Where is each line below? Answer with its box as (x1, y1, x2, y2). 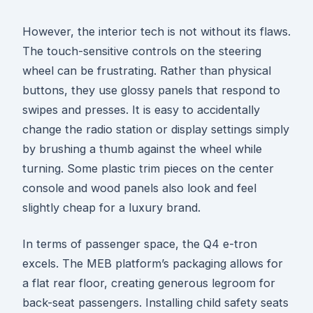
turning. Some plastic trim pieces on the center (22, 161, 274, 176)
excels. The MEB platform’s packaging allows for (22, 256, 283, 271)
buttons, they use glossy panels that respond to (22, 83, 280, 98)
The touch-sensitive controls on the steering (22, 44, 261, 59)
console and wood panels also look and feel (22, 181, 256, 196)
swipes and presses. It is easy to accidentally (22, 103, 260, 117)
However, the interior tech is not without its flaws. (22, 24, 291, 39)
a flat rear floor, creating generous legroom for (22, 276, 275, 291)
